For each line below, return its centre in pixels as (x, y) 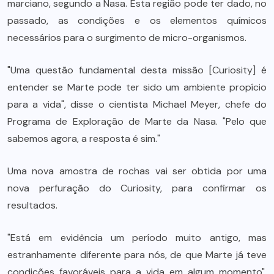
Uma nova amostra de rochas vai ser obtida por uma (137, 171)
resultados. (32, 206)
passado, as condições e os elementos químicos (137, 21)
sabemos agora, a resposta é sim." (84, 139)
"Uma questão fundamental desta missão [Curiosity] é (137, 70)
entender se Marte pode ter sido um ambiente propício (137, 87)
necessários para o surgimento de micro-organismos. (127, 38)
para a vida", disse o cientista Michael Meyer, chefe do (137, 105)
